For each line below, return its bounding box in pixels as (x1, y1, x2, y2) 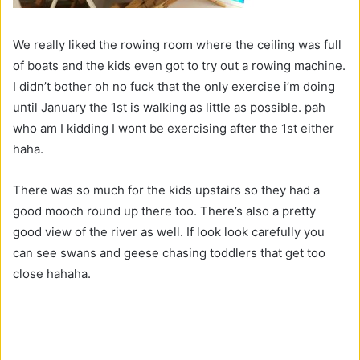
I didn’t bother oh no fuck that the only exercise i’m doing (13, 78, 335, 94)
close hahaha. (13, 265, 100, 281)
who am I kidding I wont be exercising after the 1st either (13, 120, 334, 136)
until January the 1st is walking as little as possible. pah (13, 99, 325, 115)
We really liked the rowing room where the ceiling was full (13, 36, 342, 52)
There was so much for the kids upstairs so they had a (13, 182, 320, 198)
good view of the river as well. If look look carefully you (13, 223, 325, 239)
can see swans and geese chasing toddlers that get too (13, 244, 325, 260)
